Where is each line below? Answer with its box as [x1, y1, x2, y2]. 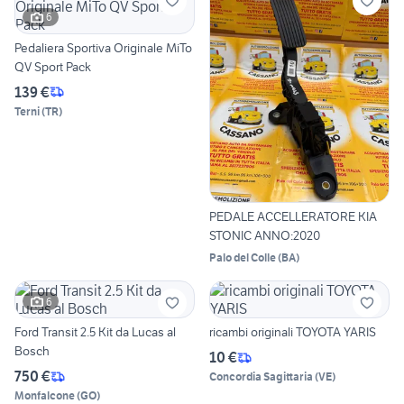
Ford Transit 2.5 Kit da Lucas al [14, 324, 176, 341]
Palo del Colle [209, 251, 276, 265]
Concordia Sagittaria [209, 370, 313, 384]
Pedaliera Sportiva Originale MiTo [14, 39, 192, 56]
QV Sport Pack [14, 58, 91, 75]
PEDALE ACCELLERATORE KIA [209, 208, 377, 225]
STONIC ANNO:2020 [209, 227, 320, 244]
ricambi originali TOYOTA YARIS [209, 324, 376, 341]
